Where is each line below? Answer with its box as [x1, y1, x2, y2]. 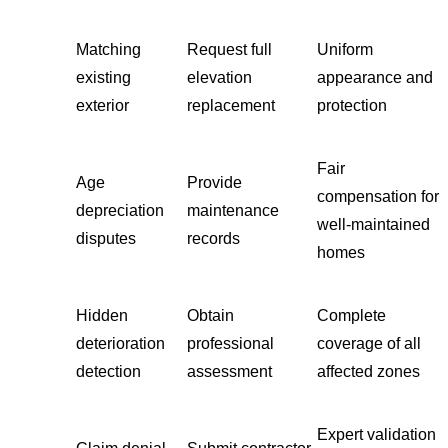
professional [187, 334, 275, 352]
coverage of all [317, 334, 422, 352]
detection [76, 362, 142, 380]
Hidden [76, 306, 129, 324]
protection [317, 96, 388, 114]
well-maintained [317, 215, 431, 233]
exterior [76, 96, 130, 114]
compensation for [317, 187, 440, 205]
